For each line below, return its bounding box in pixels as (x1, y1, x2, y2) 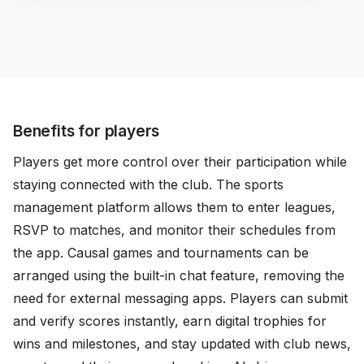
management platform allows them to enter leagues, (13, 198, 336, 215)
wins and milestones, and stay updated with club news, (13, 335, 351, 352)
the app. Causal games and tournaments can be (13, 244, 309, 261)
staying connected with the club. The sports (13, 175, 284, 193)
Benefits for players (13, 120, 160, 141)
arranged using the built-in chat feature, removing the (13, 266, 344, 284)
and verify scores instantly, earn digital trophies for (13, 312, 327, 329)
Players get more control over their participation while (13, 153, 347, 170)
